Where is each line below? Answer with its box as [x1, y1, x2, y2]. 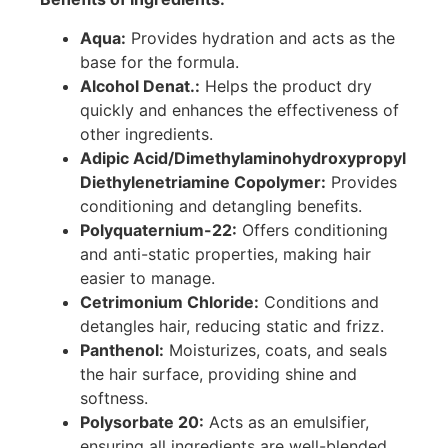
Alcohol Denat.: [80, 75, 200, 96]
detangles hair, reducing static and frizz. [80, 315, 384, 336]
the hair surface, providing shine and [80, 363, 357, 384]
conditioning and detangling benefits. [80, 195, 362, 216]
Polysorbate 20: [80, 411, 204, 432]
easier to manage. [80, 267, 215, 288]
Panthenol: [80, 339, 164, 360]
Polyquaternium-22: [80, 219, 237, 240]
